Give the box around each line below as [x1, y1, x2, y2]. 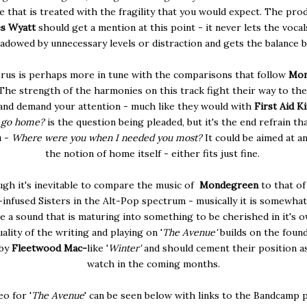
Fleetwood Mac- [11, 241, 87, 254]
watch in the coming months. [87, 257, 220, 270]
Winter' [108, 241, 144, 254]
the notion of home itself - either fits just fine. [45, 147, 262, 160]
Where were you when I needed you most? [11, 131, 205, 144]
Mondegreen [197, 178, 258, 191]
